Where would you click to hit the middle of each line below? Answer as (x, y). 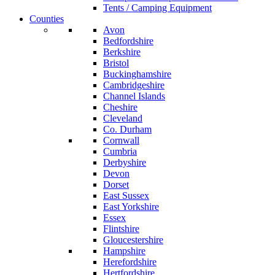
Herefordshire (130, 262)
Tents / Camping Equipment (157, 8)
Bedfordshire (128, 41)
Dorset (116, 184)
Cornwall (121, 140)
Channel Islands (134, 96)
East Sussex (126, 196)
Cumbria (120, 151)
